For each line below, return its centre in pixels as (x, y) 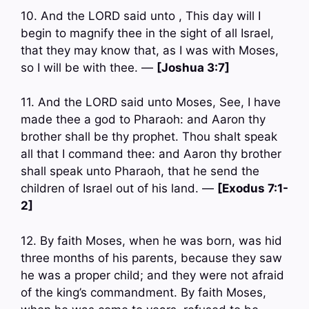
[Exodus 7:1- (253, 189)
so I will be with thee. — (89, 67)
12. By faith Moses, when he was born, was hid (151, 240)
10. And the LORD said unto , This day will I (141, 16)
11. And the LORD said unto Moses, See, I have (151, 102)
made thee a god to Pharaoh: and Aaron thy (143, 120)
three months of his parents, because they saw (151, 258)
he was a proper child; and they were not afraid (152, 275)
